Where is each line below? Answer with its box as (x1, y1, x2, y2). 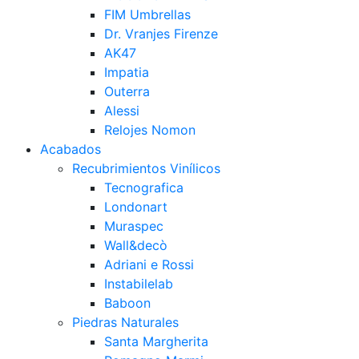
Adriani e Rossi (104, 256, 194, 272)
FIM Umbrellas (104, 6, 191, 22)
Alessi (104, 103, 139, 119)
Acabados (40, 141, 101, 157)
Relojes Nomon (104, 122, 196, 138)
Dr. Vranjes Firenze (104, 26, 218, 42)
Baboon (104, 295, 151, 311)
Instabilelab (104, 276, 173, 292)
